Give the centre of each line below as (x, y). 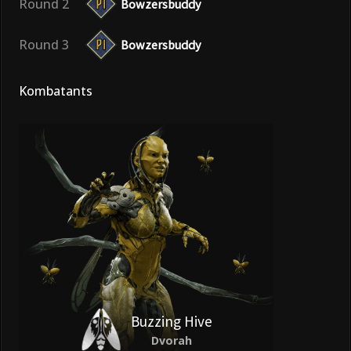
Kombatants (56, 90)
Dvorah (171, 340)
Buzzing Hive (171, 321)
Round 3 (44, 44)
